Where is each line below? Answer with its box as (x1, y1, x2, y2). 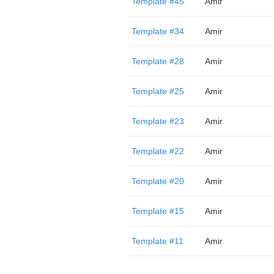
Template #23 (131, 116, 184, 126)
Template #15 (131, 206, 184, 216)
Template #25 (131, 86, 184, 96)
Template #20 (131, 176, 184, 186)
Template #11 (131, 236, 183, 246)
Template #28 (131, 56, 184, 66)
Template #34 (131, 26, 184, 36)
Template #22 (131, 146, 184, 156)
